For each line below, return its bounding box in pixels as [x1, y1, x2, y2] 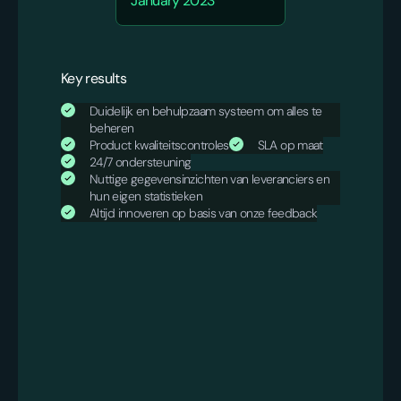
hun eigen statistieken [90, 187, 202, 204]
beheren [90, 119, 134, 136]
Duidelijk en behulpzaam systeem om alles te [90, 102, 322, 119]
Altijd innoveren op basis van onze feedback [90, 204, 318, 221]
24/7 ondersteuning [90, 153, 192, 170]
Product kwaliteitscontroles [90, 136, 229, 153]
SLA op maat [257, 136, 323, 153]
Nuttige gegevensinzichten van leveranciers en [90, 170, 330, 187]
